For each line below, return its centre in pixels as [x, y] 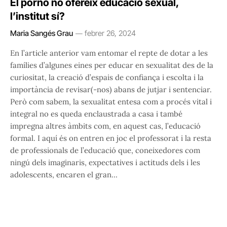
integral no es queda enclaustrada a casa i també [96, 114]
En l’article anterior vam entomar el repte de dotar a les [109, 53]
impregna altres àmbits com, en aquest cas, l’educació [105, 126]
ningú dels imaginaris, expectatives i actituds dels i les [105, 163]
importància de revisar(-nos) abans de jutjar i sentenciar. [111, 90]
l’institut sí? [37, 16]
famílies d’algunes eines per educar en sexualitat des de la [112, 65]
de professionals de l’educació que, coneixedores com [105, 150]
